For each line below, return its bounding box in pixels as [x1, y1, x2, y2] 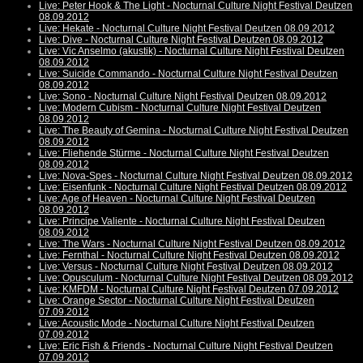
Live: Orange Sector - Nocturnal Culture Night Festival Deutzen [39, 295, 314, 307]
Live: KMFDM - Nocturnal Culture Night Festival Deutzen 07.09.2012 [39, 284, 339, 296]
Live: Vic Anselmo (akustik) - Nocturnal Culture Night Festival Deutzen [39, 45, 344, 58]
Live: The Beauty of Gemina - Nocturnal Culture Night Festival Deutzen [39, 125, 348, 137]
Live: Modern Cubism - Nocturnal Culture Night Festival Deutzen [39, 102, 321, 114]
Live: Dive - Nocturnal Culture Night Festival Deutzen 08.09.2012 [39, 34, 323, 46]
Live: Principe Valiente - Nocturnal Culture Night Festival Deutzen [39, 216, 325, 228]
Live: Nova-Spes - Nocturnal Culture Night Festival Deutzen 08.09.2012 [39, 170, 352, 182]
